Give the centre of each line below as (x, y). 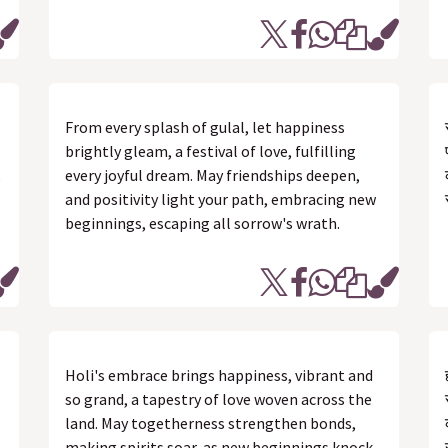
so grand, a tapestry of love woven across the (218, 399)
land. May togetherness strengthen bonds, (210, 423)
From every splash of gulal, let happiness (205, 127)
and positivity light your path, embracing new (220, 199)
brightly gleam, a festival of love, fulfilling (210, 151)
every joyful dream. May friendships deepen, (212, 175)
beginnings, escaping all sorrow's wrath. (202, 223)
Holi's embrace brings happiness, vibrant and (219, 375)
